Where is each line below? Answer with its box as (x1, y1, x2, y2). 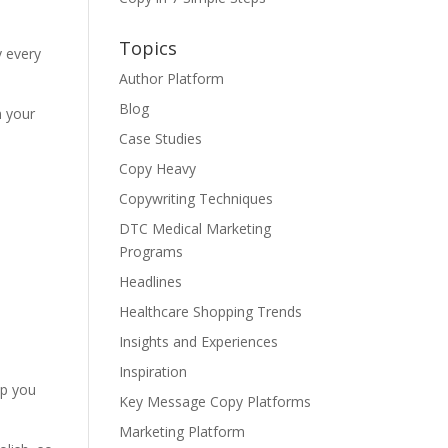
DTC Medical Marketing (119, 218, 272, 238)
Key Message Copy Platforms (119, 391, 312, 411)
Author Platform (119, 68, 225, 88)
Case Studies (119, 128, 203, 148)
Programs (119, 241, 184, 261)
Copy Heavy (119, 158, 197, 178)
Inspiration (119, 361, 188, 381)
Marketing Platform (119, 421, 246, 441)
